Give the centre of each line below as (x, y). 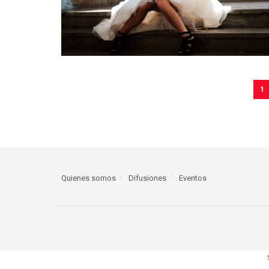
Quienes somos (89, 178)
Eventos (193, 178)
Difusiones (147, 178)
